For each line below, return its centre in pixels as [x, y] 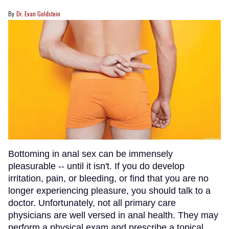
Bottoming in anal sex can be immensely [90, 154]
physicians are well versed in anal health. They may [113, 215]
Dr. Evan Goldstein [38, 14]
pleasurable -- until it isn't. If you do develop [96, 166]
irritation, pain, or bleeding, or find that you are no [108, 178]
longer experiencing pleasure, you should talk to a [109, 190]
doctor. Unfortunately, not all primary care [92, 203]
